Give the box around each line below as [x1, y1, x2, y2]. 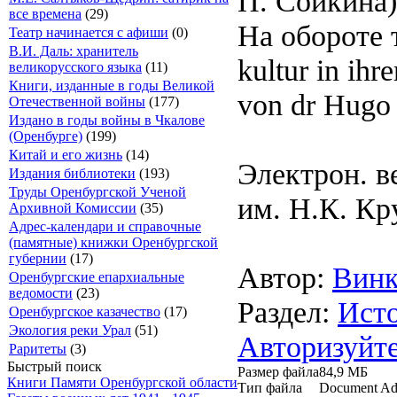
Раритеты [9, 341, 66, 356]
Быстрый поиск [7, 359, 102, 374]
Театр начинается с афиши [9, 25, 168, 40]
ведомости [9, 285, 73, 300]
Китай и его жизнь [9, 147, 122, 162]
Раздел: [237, 294, 338, 329]
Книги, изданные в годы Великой [9, 78, 214, 93]
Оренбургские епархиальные [9, 269, 184, 284]
